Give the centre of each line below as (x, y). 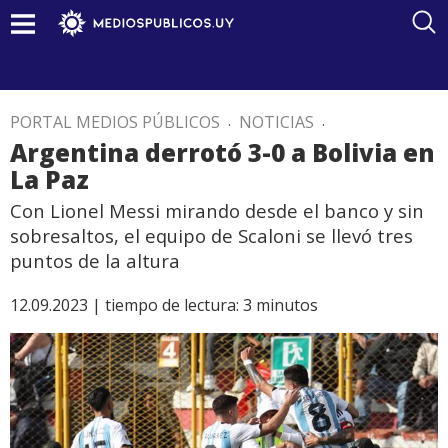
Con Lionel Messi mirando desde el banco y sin (217, 210)
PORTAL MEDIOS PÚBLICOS (115, 122)
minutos (287, 305)
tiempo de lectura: (172, 305)
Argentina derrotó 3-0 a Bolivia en (222, 152)
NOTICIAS (276, 122)
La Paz (49, 179)
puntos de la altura (95, 260)
